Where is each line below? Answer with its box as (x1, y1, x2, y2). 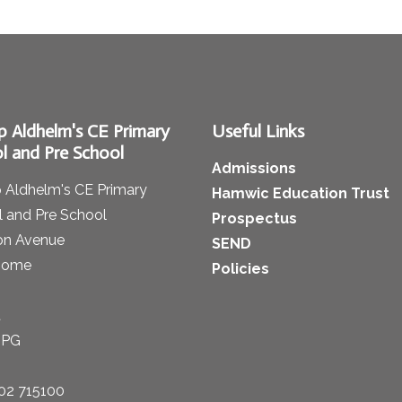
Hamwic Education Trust (212, 184, 389, 202)
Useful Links (212, 119, 304, 142)
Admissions (212, 159, 296, 177)
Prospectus (212, 209, 297, 227)
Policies (212, 259, 269, 277)
